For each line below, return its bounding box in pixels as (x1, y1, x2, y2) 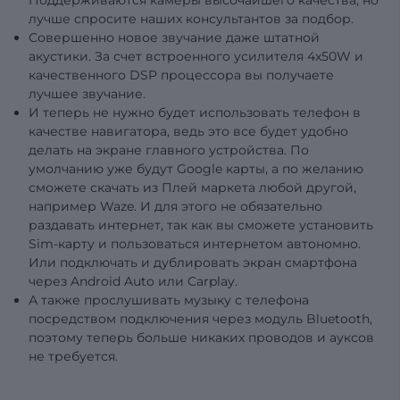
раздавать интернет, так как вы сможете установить (29, 216, 373, 233)
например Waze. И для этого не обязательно (29, 197, 322, 214)
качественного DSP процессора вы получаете (29, 66, 334, 83)
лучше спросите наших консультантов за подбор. (29, 10, 354, 27)
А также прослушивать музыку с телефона (29, 291, 309, 308)
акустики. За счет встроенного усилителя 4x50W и (29, 47, 363, 64)
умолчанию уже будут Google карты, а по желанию (29, 160, 363, 177)
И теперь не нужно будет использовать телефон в (29, 104, 361, 121)
